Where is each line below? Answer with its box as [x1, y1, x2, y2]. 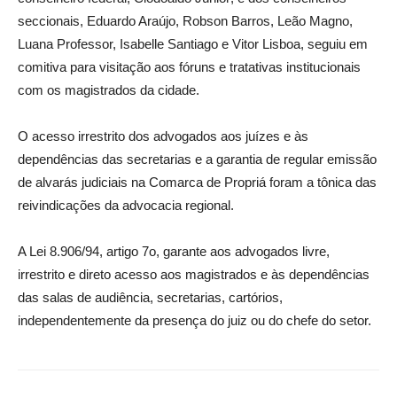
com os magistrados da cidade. [18, 82, 199, 97]
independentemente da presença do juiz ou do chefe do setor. [18, 312, 371, 328]
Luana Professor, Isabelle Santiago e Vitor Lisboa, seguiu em [18, 35, 368, 51]
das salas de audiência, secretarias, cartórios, [18, 289, 283, 305]
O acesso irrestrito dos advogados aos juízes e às [18, 128, 308, 144]
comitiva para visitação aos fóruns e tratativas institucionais [18, 58, 361, 74]
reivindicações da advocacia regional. [18, 197, 234, 213]
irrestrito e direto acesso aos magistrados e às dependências [18, 266, 370, 282]
